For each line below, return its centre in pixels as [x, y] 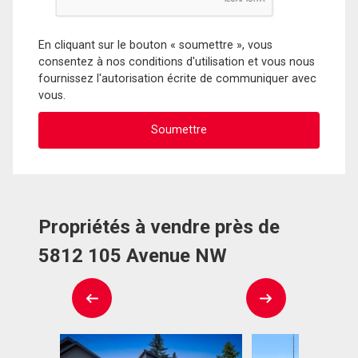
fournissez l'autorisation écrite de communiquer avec [177, 78]
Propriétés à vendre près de [159, 227]
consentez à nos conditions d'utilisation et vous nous [177, 62]
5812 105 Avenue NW [133, 256]
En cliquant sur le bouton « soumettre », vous [155, 45]
